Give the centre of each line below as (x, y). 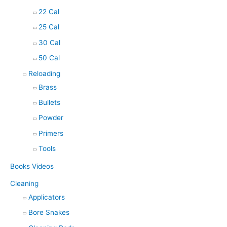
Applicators (47, 197)
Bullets (49, 102)
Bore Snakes (49, 213)
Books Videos (32, 166)
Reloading (44, 73)
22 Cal (49, 11)
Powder (51, 118)
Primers (51, 133)
